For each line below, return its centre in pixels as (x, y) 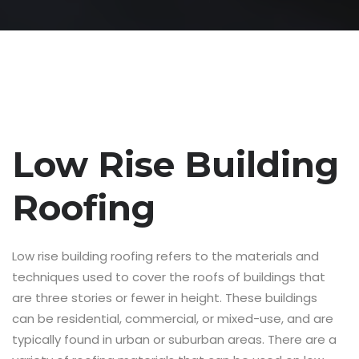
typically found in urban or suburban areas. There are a (174, 339)
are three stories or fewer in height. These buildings (165, 298)
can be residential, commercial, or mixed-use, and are (173, 319)
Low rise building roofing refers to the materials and (165, 256)
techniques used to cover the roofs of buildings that (169, 277)
